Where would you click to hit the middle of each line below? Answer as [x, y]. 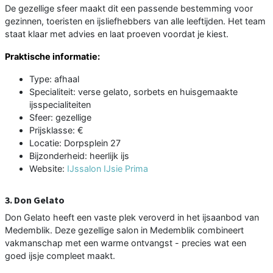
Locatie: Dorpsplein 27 [75, 143]
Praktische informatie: [52, 56]
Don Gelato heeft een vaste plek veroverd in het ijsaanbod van [132, 217]
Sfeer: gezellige [60, 117]
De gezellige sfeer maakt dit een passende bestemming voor [129, 8]
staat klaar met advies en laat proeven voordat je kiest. [117, 34]
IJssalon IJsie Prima [108, 168]
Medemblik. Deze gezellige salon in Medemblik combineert [124, 230]
